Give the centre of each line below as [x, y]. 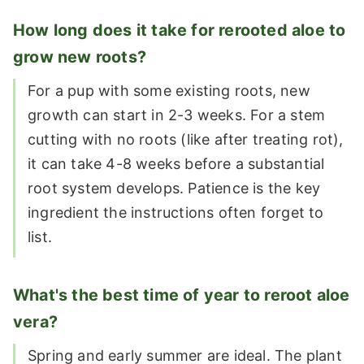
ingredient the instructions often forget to [176, 212]
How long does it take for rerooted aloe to [180, 30]
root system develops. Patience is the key [174, 188]
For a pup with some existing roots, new [169, 90]
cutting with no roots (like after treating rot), [186, 139]
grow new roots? [80, 56]
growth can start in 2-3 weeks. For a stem [177, 115]
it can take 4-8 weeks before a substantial [176, 163]
